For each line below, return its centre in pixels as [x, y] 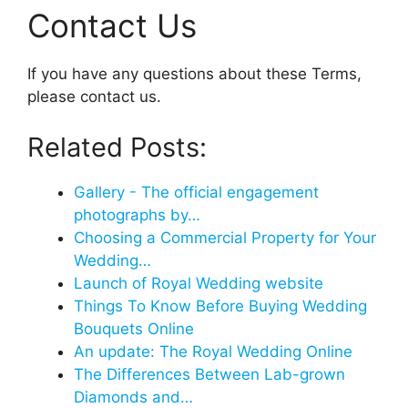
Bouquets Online [134, 328]
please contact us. [94, 97]
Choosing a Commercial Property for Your [225, 237]
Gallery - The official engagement [196, 192]
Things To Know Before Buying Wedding [220, 306]
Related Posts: [117, 147]
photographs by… [137, 214]
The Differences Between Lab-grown [209, 374]
